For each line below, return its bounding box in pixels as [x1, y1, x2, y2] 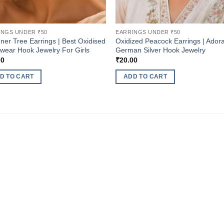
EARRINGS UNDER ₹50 [115, 29, 181, 35]
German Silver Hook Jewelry [115, 45, 206, 54]
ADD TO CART [123, 73, 167, 79]
